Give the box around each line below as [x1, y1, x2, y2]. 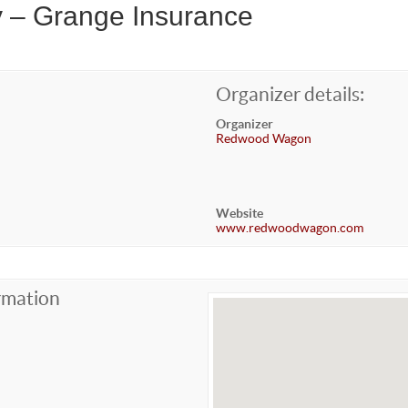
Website [216, 205, 264, 220]
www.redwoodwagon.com [216, 219, 364, 235]
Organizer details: [216, 83, 365, 105]
